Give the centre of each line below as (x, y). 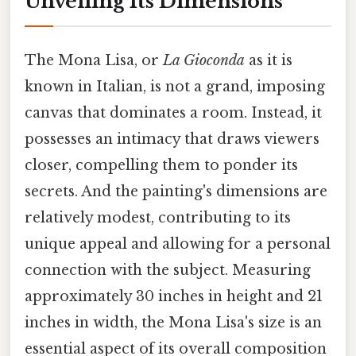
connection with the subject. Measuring (168, 271)
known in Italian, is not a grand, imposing (175, 87)
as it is (269, 61)
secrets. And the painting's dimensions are (176, 192)
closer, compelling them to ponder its (161, 166)
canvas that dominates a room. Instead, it (173, 113)
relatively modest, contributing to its (158, 218)
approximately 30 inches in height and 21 (174, 297)
